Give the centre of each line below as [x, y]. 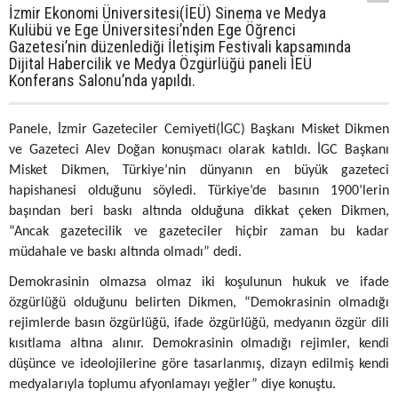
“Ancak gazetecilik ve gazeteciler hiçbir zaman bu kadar [199, 232]
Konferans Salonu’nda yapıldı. [102, 80]
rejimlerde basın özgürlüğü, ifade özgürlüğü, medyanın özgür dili [199, 323]
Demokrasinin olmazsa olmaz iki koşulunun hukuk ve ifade [199, 283]
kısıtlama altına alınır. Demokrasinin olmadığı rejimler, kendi [199, 344]
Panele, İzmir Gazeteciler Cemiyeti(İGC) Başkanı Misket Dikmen [199, 130]
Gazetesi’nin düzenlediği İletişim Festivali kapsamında [180, 47]
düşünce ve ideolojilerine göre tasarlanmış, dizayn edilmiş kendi [199, 364]
